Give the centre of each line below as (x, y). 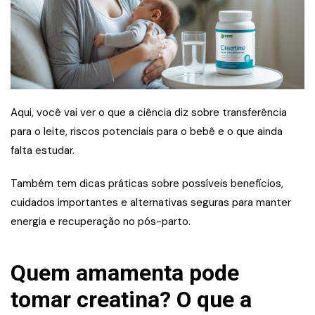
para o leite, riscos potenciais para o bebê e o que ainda (147, 132)
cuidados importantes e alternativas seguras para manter (151, 203)
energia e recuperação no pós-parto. (101, 222)
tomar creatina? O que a (131, 300)
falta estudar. (43, 151)
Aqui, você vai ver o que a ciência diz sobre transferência (149, 113)
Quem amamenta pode (125, 273)
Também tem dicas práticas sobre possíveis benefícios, (147, 184)
